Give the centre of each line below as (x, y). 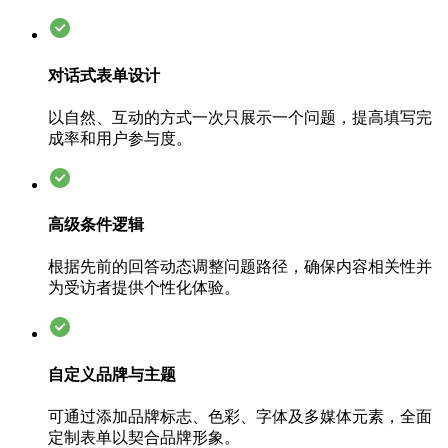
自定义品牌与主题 (112, 374)
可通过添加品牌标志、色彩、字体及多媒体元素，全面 (240, 417)
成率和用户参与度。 (120, 138)
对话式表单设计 (104, 75)
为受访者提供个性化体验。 (144, 288)
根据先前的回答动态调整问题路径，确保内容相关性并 (240, 267)
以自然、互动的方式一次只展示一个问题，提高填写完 (240, 117)
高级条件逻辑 (96, 225)
